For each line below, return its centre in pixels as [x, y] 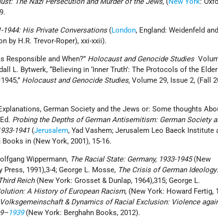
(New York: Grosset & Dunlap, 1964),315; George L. [118, 181]
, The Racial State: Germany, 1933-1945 [129, 159]
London [124, 30]
